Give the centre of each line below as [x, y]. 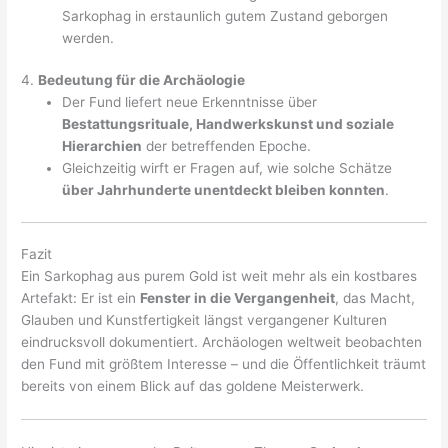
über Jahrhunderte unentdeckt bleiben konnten [224, 190]
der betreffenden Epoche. [227, 146]
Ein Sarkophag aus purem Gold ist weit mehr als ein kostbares [219, 276]
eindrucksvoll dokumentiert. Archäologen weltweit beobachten [222, 342]
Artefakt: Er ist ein [81, 298]
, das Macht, [375, 298]
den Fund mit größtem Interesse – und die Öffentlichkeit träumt [224, 364]
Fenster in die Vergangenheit [238, 298]
